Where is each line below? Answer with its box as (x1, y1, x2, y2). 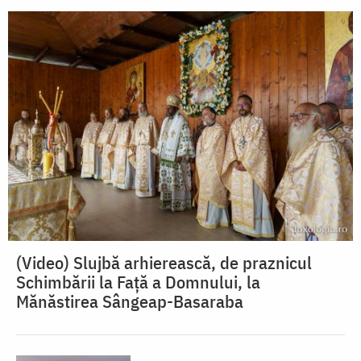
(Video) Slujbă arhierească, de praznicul (16, 251, 312, 275)
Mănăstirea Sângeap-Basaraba (16, 289, 243, 313)
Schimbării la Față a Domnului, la (16, 270, 260, 294)
